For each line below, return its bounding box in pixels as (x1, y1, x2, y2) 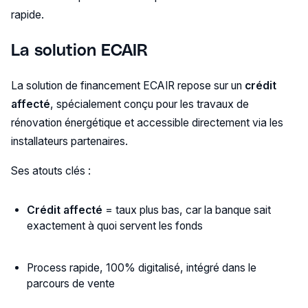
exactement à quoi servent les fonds (27, 219, 203, 232)
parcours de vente (27, 277, 115, 291)
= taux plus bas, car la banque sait (102, 203, 272, 217)
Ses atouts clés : (10, 164, 91, 178)
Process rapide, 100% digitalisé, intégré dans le (27, 261, 257, 275)
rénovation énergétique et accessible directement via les (10, 116, 283, 130)
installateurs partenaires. (10, 135, 128, 148)
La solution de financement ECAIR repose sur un (10, 79, 245, 93)
